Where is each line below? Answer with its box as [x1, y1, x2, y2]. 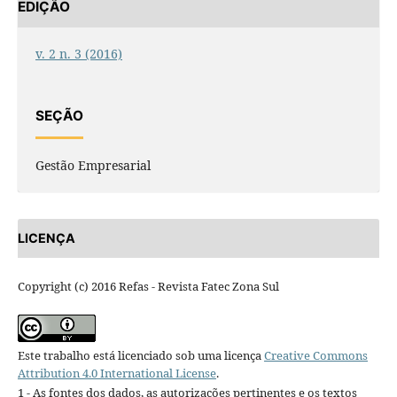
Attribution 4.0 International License [17, 365, 216, 382]
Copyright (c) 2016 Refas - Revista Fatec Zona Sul [17, 278, 279, 295]
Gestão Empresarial [35, 156, 151, 174]
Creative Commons [263, 347, 368, 364]
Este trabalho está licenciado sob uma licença [17, 347, 264, 364]
